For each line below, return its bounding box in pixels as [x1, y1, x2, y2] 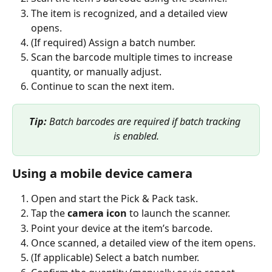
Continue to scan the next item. [31, 80, 174, 93]
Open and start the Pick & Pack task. [31, 191, 198, 205]
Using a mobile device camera [12, 165, 192, 182]
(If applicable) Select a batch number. [31, 251, 199, 265]
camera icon [67, 206, 127, 220]
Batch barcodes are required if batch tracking [47, 114, 243, 128]
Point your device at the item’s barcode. [31, 221, 212, 235]
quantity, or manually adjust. [31, 65, 161, 79]
